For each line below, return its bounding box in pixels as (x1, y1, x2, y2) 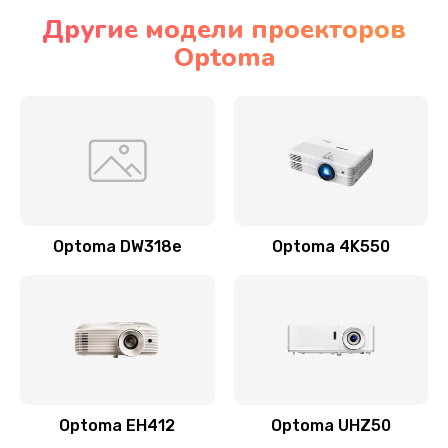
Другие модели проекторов (42, 12, 406, 47)
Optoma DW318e (52, 237, 182, 256)
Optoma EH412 (59, 416, 176, 435)
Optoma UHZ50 (270, 416, 391, 435)
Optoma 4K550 (271, 237, 390, 256)
